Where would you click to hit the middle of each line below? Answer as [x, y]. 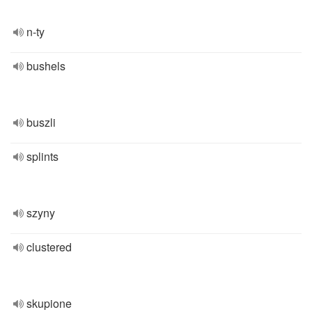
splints [42, 156]
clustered [49, 247]
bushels [46, 66]
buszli [41, 122]
